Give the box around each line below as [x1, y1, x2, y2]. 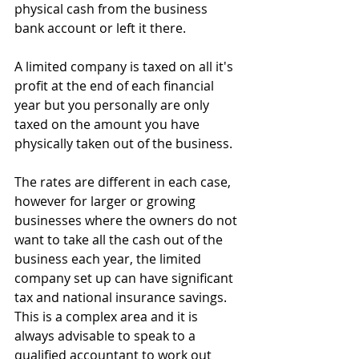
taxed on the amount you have [14, 115, 203, 133]
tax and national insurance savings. [14, 288, 233, 306]
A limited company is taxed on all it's [14, 58, 236, 75]
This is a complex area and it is [14, 308, 201, 325]
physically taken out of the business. [14, 135, 239, 152]
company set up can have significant [14, 269, 236, 287]
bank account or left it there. [14, 19, 196, 37]
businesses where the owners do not [14, 212, 240, 229]
